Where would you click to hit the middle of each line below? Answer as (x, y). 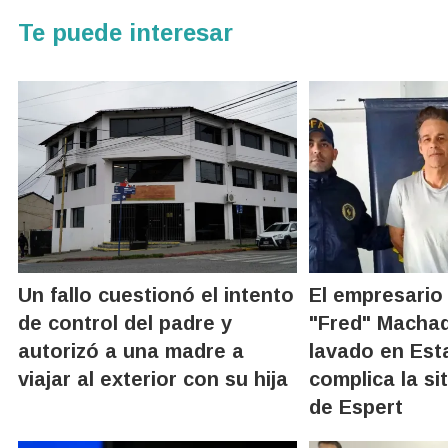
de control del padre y (125, 322)
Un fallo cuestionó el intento (156, 294)
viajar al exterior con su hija (153, 378)
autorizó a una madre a (131, 350)
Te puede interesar (125, 32)
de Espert (356, 406)
